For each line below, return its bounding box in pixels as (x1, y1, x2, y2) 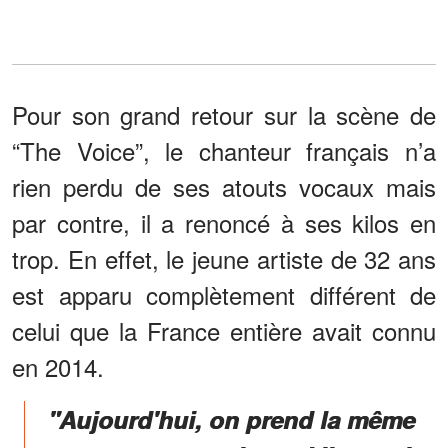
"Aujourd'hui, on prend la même (48, 401, 415, 436)
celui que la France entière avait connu (12, 312, 436, 348)
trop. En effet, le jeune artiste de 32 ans (12, 240, 436, 276)
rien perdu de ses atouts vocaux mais (12, 168, 436, 204)
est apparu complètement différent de (12, 276, 436, 312)
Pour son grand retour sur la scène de (12, 96, 436, 132)
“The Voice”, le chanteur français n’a (12, 132, 436, 168)
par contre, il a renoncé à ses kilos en (12, 204, 436, 240)
